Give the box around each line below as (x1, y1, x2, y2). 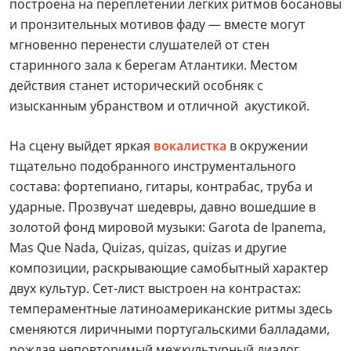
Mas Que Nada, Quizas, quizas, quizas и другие (9, 239, 287, 256)
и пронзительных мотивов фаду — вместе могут (9, 16, 306, 33)
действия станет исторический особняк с (9, 77, 263, 94)
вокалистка (154, 137, 226, 154)
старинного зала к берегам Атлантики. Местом (9, 56, 298, 74)
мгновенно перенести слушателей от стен (9, 36, 270, 53)
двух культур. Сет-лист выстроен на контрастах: (9, 280, 301, 297)
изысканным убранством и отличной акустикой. (9, 97, 309, 114)
